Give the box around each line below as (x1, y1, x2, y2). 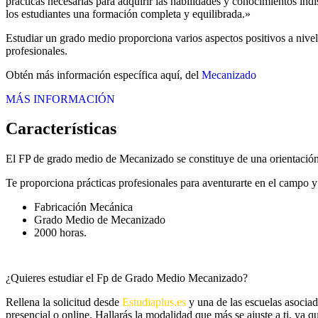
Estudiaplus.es (122, 296, 186, 309)
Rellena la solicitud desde (6, 296, 122, 309)
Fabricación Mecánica (34, 201, 133, 214)
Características (6, 119, 116, 138)
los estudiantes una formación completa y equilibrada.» (6, 7, 251, 20)
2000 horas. (34, 226, 87, 239)
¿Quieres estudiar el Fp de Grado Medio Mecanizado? (6, 272, 248, 285)
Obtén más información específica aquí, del (6, 68, 202, 81)
